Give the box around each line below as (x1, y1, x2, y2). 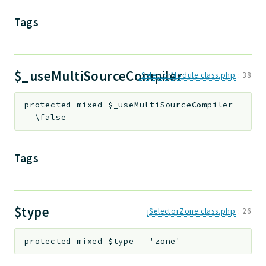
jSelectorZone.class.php (147, 205, 236, 216)
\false (34, 112, 66, 123)
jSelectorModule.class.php (138, 69, 236, 80)
